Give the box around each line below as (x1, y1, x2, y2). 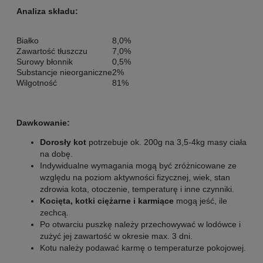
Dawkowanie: (16, 117, 70, 127)
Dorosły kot (40, 137, 89, 147)
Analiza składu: (16, 6, 78, 16)
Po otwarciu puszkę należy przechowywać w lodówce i (40, 219, 241, 229)
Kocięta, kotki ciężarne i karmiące (40, 195, 174, 205)
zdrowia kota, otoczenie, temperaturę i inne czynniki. (40, 184, 234, 194)
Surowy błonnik (16, 56, 73, 66)
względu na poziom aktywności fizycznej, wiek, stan (40, 172, 230, 182)
